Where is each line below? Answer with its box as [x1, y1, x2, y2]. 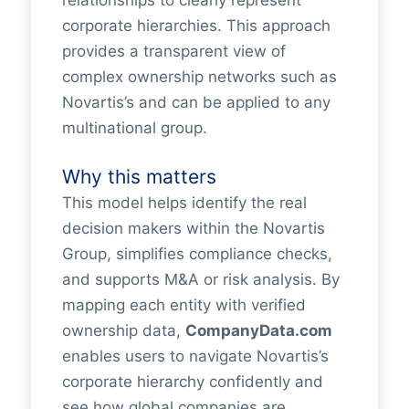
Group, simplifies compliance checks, [61, 244, 332, 263]
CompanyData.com [184, 320, 332, 340]
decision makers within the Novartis [61, 218, 325, 237]
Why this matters [61, 164, 216, 188]
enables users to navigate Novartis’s [61, 346, 329, 365]
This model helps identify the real [61, 193, 307, 212]
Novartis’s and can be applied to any [61, 93, 330, 111]
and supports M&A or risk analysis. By [61, 269, 340, 288]
